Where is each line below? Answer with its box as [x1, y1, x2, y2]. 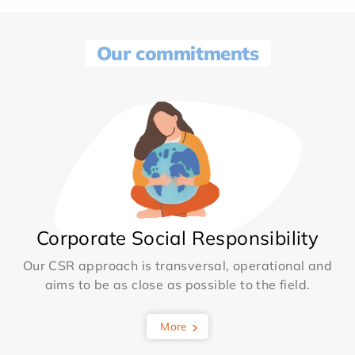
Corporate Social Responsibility [36, 226, 319, 250]
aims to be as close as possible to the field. [44, 277, 311, 293]
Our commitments [96, 41, 259, 66]
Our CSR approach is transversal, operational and [22, 258, 333, 274]
